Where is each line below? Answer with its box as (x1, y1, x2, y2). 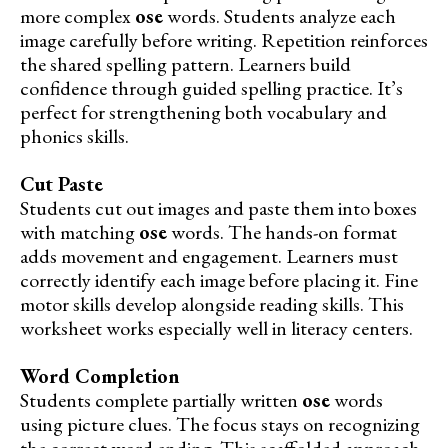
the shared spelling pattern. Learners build (20, 50, 351, 77)
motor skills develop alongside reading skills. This (20, 290, 404, 317)
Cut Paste (20, 170, 103, 197)
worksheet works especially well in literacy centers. (20, 314, 413, 341)
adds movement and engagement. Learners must (20, 242, 398, 269)
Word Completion (20, 362, 180, 389)
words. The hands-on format (167, 218, 397, 245)
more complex (20, 2, 135, 29)
